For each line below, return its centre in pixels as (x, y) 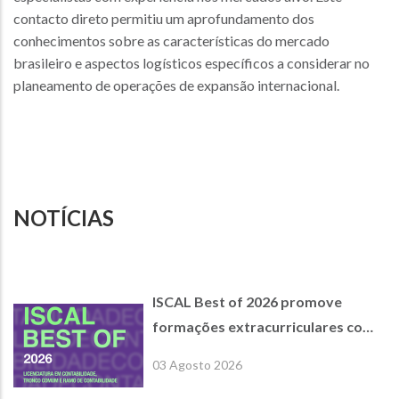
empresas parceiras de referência (264, 352)
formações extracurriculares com (264, 327)
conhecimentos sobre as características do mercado (171, 41)
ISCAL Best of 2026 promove (247, 302)
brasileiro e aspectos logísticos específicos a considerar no (191, 63)
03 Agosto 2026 (197, 365)
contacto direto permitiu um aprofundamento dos (164, 19)
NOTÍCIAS (64, 218)
